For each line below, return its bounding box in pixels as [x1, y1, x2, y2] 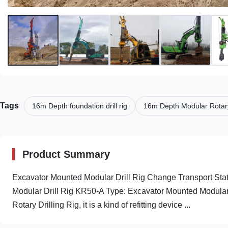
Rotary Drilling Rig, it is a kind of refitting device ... [12, 201, 190, 209]
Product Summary [22, 149, 110, 160]
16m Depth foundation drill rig [32, 102, 127, 110]
